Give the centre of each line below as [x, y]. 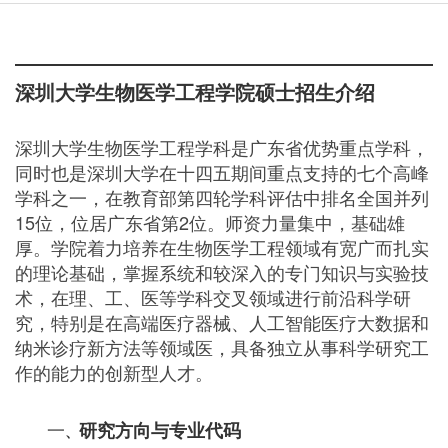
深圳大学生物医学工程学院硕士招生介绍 [195, 93]
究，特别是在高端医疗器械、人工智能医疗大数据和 [222, 321]
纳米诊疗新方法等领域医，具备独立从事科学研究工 [222, 346]
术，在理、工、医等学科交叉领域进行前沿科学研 [213, 296]
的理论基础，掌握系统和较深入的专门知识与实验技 [222, 271]
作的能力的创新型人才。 [114, 371]
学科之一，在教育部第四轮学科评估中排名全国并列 [222, 196]
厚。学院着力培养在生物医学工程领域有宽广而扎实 [222, 246]
